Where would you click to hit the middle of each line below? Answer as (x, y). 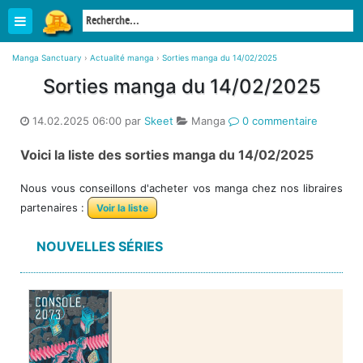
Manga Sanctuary (47, 58)
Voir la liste (122, 208)
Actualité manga (122, 58)
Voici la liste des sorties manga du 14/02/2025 (167, 155)
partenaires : (54, 207)
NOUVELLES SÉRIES (100, 246)
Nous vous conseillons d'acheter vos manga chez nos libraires (181, 188)
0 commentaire (278, 121)
